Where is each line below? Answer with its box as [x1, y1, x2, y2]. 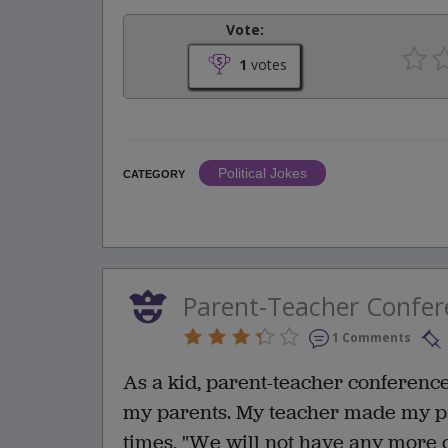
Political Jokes [218, 164, 307, 181]
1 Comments [332, 328, 411, 346]
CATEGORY [123, 167, 185, 180]
